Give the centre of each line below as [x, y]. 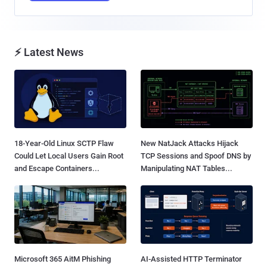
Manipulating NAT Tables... [187, 169]
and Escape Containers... [57, 169]
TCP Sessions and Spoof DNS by [196, 156]
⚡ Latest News [49, 52]
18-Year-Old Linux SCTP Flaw [64, 144]
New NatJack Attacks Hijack [190, 144]
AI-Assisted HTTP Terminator [191, 259]
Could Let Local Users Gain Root [69, 156]
